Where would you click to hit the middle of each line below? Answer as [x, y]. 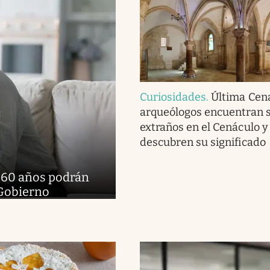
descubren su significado [202, 142]
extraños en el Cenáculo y [204, 127]
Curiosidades [173, 97]
